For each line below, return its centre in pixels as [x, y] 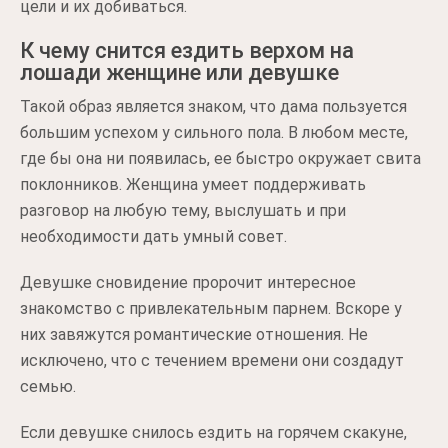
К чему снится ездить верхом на [187, 50]
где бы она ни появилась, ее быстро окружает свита [220, 158]
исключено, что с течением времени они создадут [212, 360]
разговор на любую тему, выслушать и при [183, 210]
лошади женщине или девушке [179, 72]
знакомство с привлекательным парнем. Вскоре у [211, 308]
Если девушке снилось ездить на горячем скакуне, [213, 432]
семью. [48, 386]
